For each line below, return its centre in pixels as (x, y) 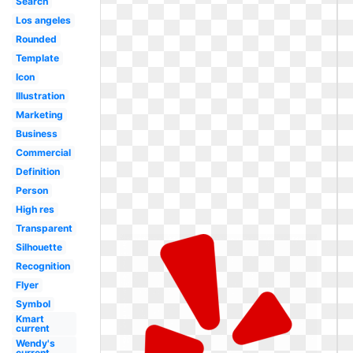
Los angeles (43, 20)
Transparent (44, 228)
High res (35, 209)
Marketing (39, 115)
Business (36, 134)
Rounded (36, 39)
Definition (37, 171)
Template (37, 58)
